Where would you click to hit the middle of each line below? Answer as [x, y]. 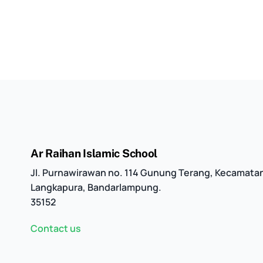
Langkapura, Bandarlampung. [96, 187]
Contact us [56, 228]
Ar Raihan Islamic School [94, 153]
